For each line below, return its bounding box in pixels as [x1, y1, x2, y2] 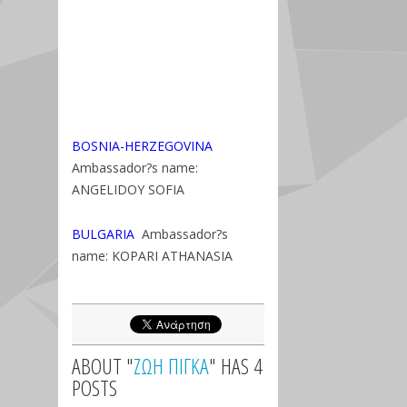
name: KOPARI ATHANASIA [72, 247, 233, 264]
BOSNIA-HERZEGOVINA [72, 137, 213, 154]
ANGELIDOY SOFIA [72, 181, 184, 198]
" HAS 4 [209, 351, 263, 381]
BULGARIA [72, 225, 134, 243]
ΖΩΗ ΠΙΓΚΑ [134, 351, 209, 381]
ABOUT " [72, 351, 134, 381]
